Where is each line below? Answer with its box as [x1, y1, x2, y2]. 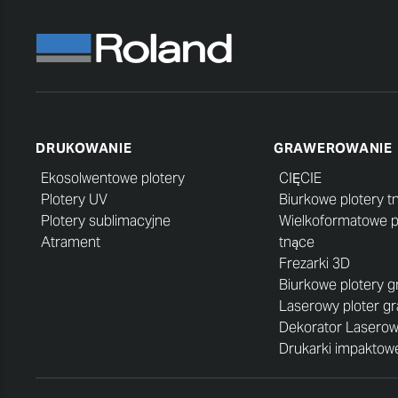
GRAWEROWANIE [273, 139, 393, 156]
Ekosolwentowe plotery [41, 168, 185, 187]
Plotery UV [41, 189, 107, 209]
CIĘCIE [278, 168, 322, 187]
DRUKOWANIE [36, 139, 132, 156]
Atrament [41, 232, 100, 251]
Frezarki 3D [278, 253, 350, 273]
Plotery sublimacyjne [41, 211, 171, 230]
